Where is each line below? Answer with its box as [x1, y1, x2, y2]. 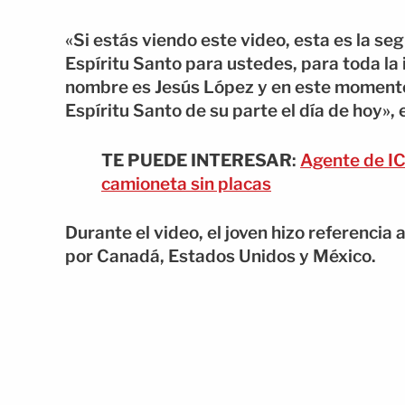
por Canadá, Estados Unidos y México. [65, 246, 376, 268]
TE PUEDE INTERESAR [101, 149, 292, 171]
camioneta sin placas [101, 173, 271, 194]
